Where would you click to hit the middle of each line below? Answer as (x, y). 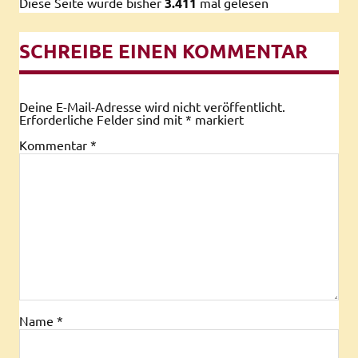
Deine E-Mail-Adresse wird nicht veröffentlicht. (152, 106)
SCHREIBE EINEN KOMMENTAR (163, 51)
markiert (218, 119)
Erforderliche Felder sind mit (102, 119)
